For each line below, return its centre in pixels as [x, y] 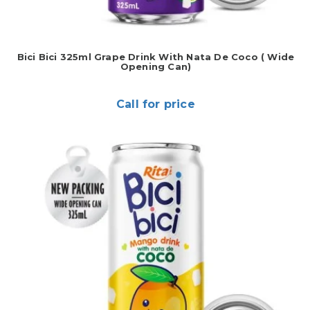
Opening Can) [156, 66]
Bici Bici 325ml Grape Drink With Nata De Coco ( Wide [156, 57]
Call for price [156, 104]
